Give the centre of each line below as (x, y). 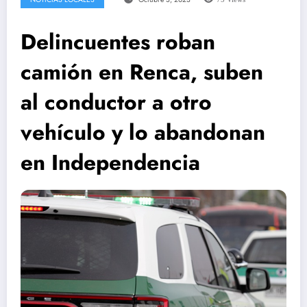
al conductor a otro (116, 102)
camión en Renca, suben (142, 72)
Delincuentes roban (118, 41)
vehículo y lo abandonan (143, 132)
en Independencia (110, 162)
